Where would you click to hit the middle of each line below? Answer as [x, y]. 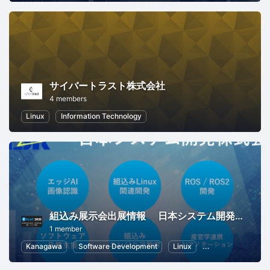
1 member [66, 229]
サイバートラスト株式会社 [107, 86]
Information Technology [101, 116]
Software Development [118, 246]
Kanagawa [44, 246]
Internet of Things [237, 246]
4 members [68, 99]
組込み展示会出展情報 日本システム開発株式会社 [239, 216]
